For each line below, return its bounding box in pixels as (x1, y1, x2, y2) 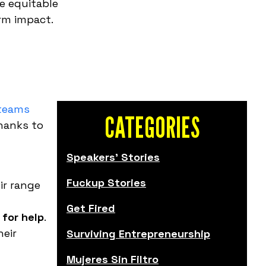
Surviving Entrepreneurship (66, 227, 210, 241)
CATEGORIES (104, 110, 199, 145)
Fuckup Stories (66, 176, 146, 190)
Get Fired (66, 201, 115, 216)
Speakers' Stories (66, 150, 160, 164)
